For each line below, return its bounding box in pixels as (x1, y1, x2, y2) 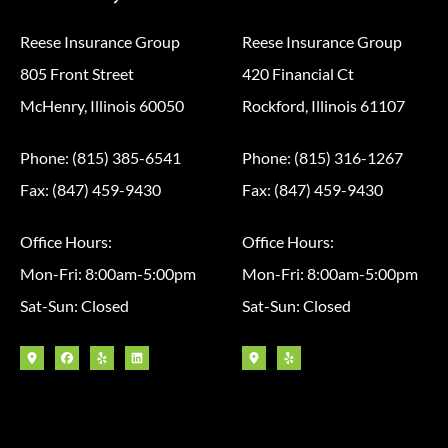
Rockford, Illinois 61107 (241, 96, 405, 116)
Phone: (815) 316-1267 (241, 148, 403, 168)
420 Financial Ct (241, 64, 354, 84)
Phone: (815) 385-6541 (20, 148, 181, 168)
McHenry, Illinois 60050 (20, 96, 184, 116)
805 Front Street (20, 64, 134, 84)
